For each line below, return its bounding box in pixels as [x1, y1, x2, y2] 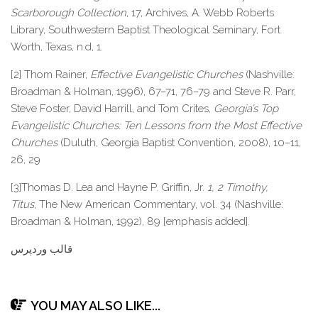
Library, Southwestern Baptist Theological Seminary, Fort [11, 23, 280, 36]
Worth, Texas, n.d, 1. [11, 40, 103, 53]
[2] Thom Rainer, [11, 68, 90, 81]
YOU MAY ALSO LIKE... [31, 298, 160, 313]
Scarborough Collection [11, 6, 126, 19]
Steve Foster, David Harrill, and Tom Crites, [11, 102, 214, 115]
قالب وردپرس [11, 243, 72, 256]
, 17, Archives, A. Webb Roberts [126, 6, 274, 19]
